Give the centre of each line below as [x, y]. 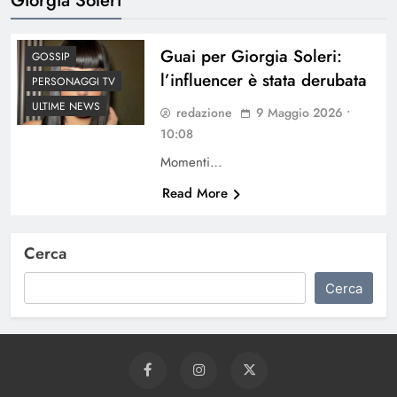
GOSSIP [51, 56]
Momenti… [191, 162]
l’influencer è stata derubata [263, 80]
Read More [195, 193]
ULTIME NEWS [66, 106]
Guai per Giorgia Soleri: [251, 56]
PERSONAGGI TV [74, 81]
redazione [204, 112]
